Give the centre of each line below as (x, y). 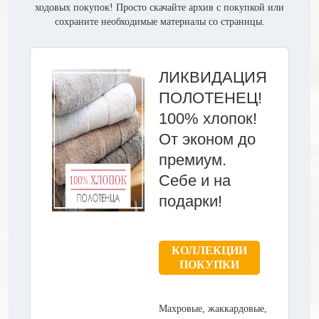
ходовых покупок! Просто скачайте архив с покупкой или (159, 7)
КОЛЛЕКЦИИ (209, 250)
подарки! (190, 201)
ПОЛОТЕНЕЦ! (210, 98)
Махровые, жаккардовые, (213, 308)
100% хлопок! (208, 118)
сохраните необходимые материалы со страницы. (159, 21)
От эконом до (207, 139)
